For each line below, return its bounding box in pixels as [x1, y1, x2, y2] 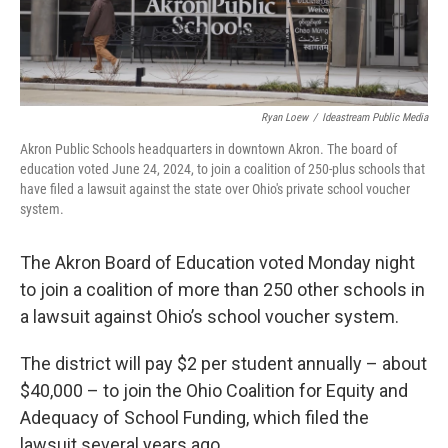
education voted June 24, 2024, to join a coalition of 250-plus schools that [20, 161, 425, 177]
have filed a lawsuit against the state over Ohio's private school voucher [20, 181, 410, 197]
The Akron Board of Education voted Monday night [20, 252, 415, 273]
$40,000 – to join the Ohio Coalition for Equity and [20, 380, 408, 401]
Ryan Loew [261, 111, 308, 124]
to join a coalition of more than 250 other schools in [20, 279, 425, 300]
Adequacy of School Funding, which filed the [20, 407, 369, 428]
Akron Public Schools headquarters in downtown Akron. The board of [20, 141, 397, 157]
